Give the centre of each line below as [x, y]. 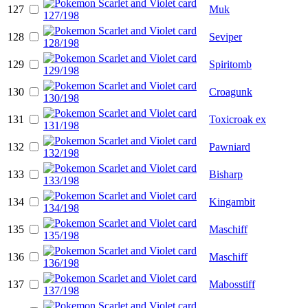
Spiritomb [230, 64]
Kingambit [232, 201]
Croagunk [231, 91]
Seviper [225, 36]
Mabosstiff [232, 284]
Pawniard [230, 146]
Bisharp [226, 174]
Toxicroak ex [238, 119]
